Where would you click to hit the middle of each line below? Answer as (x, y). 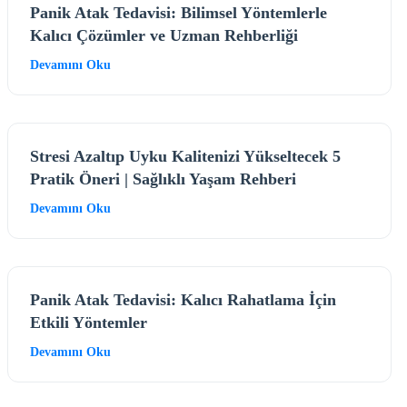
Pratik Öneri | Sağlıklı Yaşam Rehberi (163, 179)
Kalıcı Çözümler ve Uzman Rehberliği (164, 35)
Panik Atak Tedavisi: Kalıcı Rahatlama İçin (183, 299)
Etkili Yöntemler (89, 322)
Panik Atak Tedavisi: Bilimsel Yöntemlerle (179, 12)
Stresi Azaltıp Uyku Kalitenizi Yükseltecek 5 (185, 156)
